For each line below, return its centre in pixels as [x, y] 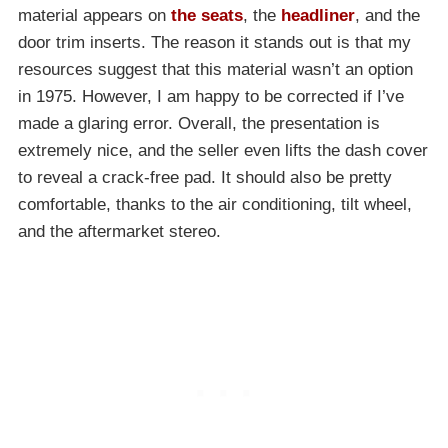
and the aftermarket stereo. [119, 232]
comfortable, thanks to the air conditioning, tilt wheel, [215, 205]
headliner [318, 16]
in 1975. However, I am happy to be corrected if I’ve [211, 97]
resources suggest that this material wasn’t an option [215, 70]
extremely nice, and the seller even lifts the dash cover [223, 151]
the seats [207, 16]
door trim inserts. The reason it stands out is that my [214, 43]
